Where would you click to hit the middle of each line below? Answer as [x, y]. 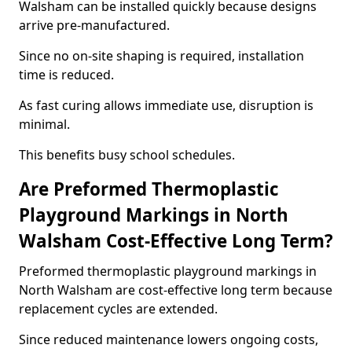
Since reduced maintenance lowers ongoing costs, [169, 339]
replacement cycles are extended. [118, 309]
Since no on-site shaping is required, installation [161, 56]
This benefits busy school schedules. [127, 155]
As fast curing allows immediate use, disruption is [166, 105]
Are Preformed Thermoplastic [149, 189]
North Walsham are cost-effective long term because [176, 290]
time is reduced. [66, 75]
